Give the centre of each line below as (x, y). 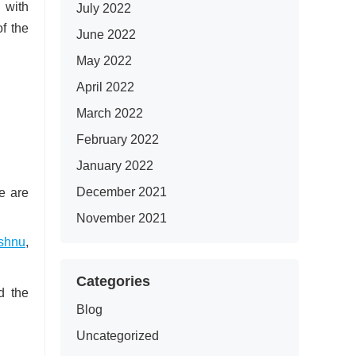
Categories (113, 281)
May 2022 (104, 61)
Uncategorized (118, 336)
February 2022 (118, 139)
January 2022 (115, 166)
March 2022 (110, 113)
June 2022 (106, 35)
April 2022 (105, 87)
